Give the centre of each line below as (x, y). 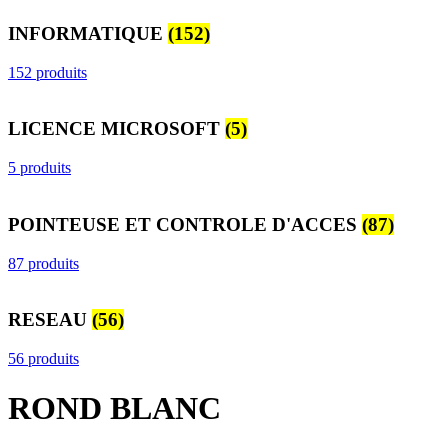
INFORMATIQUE (88, 34)
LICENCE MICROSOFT (116, 129)
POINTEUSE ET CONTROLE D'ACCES (185, 224)
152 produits (47, 72)
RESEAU (50, 320)
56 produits (43, 359)
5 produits (39, 168)
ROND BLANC (114, 407)
